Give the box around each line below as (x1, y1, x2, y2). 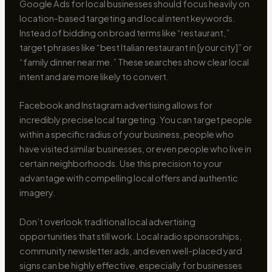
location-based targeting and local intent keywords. (19, 12, 236, 24)
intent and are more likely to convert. (19, 70, 169, 82)
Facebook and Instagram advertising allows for (19, 100, 212, 111)
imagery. (19, 187, 56, 199)
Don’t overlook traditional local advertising (19, 216, 195, 227)
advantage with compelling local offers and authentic (19, 172, 238, 184)
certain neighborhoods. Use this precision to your (19, 158, 222, 169)
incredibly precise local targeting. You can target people (19, 114, 252, 126)
